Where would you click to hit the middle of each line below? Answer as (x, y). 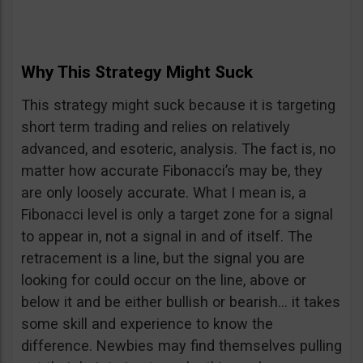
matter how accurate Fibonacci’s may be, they (172, 171)
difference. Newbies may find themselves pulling (181, 346)
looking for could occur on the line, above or (164, 280)
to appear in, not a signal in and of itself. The (167, 237)
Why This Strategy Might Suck (137, 73)
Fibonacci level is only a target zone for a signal (177, 215)
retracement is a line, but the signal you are (163, 258)
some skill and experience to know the (147, 324)
